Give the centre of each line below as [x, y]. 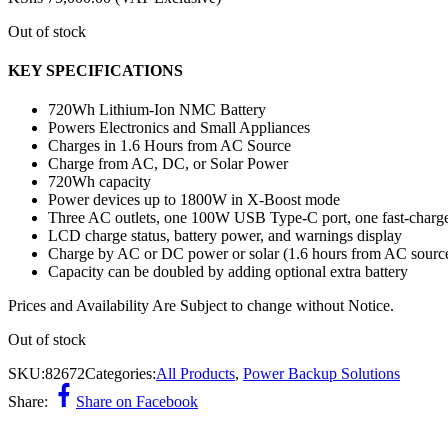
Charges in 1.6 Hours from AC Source [169, 146]
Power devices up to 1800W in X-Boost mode [194, 200]
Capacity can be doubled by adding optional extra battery [228, 272]
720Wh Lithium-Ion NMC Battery [157, 110]
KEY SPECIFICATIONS [95, 71]
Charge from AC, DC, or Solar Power [168, 164]
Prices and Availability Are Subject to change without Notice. [201, 306]
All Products [195, 374]
